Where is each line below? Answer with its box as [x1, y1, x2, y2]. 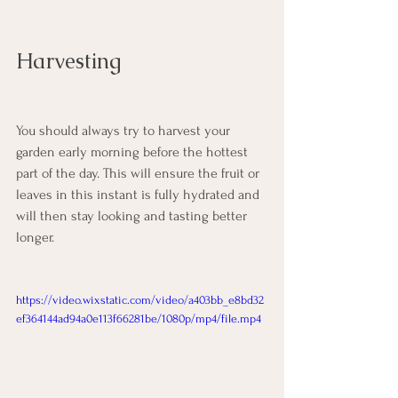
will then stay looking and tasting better [16, 208, 251, 225]
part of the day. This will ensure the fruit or [16, 165, 263, 182]
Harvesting [16, 47, 121, 76]
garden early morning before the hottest [16, 144, 251, 161]
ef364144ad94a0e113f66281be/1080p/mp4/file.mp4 [16, 312, 261, 326]
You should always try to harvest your [16, 123, 234, 139]
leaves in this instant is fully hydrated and [16, 187, 263, 203]
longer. [16, 229, 61, 246]
